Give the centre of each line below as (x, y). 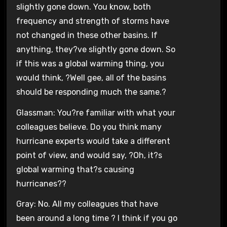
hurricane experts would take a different (93, 141)
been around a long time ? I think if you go (97, 218)
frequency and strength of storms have (92, 21)
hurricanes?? (41, 183)
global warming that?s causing (75, 169)
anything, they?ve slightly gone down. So (96, 49)
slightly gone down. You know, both (83, 7)
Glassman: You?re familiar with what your (96, 112)
